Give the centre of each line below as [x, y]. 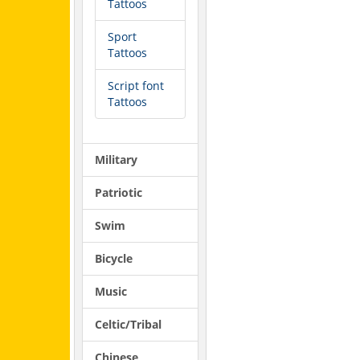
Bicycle [114, 258]
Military [116, 160]
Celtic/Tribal [128, 324]
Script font [136, 86]
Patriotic [119, 192]
